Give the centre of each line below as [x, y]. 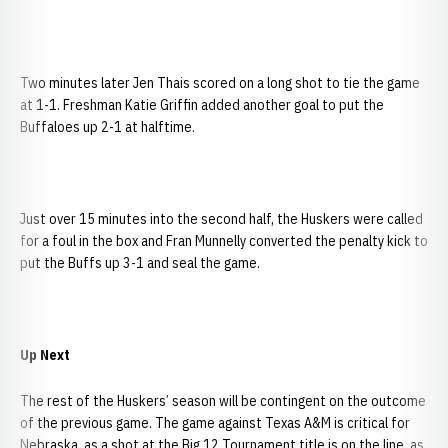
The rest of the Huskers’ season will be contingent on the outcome [223, 401]
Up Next [45, 355]
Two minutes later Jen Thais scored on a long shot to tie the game [220, 83]
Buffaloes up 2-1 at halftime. [107, 127]
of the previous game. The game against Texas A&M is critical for [215, 423]
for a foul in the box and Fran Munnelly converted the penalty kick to [224, 241]
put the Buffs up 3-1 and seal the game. [140, 263]
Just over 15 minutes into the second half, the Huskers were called [221, 219]
